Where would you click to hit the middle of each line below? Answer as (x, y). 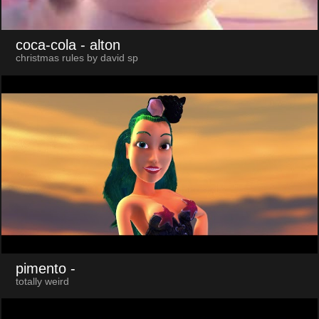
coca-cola (46, 45)
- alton (100, 45)
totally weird (42, 281)
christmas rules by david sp (77, 58)
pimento (41, 268)
